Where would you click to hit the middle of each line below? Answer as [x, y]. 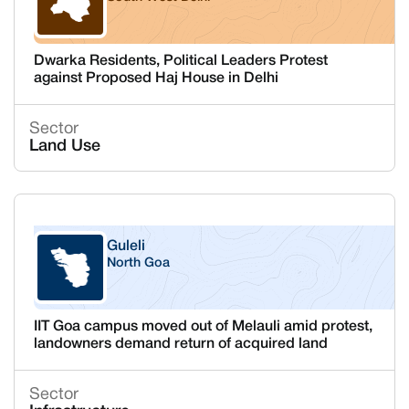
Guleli [126, 246]
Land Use [64, 146]
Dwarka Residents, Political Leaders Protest [180, 61]
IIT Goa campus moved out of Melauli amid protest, [203, 327]
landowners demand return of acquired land [180, 344]
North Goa [138, 263]
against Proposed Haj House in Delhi [156, 79]
